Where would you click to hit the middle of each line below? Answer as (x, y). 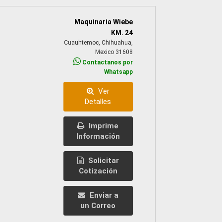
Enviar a (103, 195)
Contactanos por (107, 62)
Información (98, 136)
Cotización (98, 171)
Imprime (103, 126)
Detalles (98, 101)
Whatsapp (118, 72)
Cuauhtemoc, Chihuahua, (98, 42)
